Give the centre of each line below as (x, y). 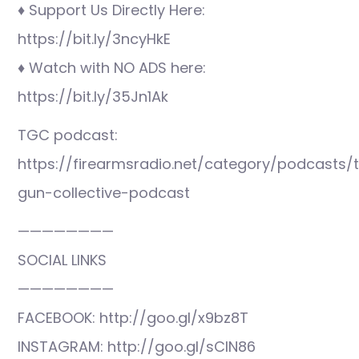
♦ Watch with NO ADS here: (112, 68)
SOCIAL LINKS (62, 260)
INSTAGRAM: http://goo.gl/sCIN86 (137, 347)
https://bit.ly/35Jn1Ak (93, 97)
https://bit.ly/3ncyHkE (94, 39)
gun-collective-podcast (104, 193)
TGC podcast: (68, 135)
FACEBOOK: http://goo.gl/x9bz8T (133, 318)
